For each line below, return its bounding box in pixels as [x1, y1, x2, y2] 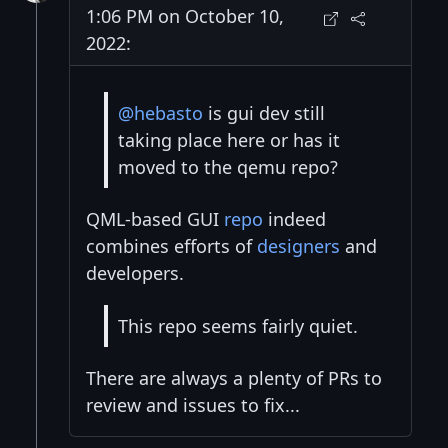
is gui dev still [203, 100, 325, 125]
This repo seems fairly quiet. [118, 313, 358, 338]
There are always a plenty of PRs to [86, 366, 382, 391]
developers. [86, 261, 184, 286]
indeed [263, 207, 326, 232]
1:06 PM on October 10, [86, 4, 284, 29]
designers [257, 234, 340, 259]
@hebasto [118, 100, 203, 125]
